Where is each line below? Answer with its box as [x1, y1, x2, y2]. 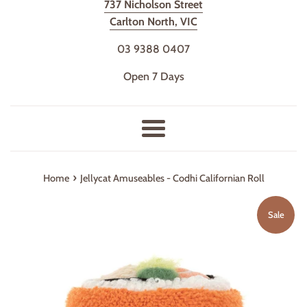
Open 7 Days [123, 69, 184, 83]
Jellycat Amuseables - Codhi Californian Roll [79, 171, 265, 184]
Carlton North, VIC [110, 14, 197, 28]
